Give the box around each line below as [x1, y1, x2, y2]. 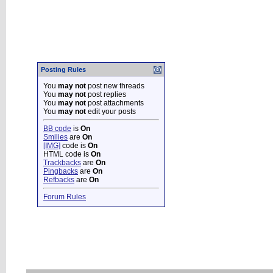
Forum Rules [43, 192, 86, 201]
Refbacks [43, 175, 74, 184]
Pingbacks [43, 166, 78, 175]
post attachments [86, 98, 144, 107]
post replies [86, 90, 126, 99]
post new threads [86, 81, 144, 90]
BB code [43, 124, 71, 133]
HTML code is [43, 149, 91, 158]
